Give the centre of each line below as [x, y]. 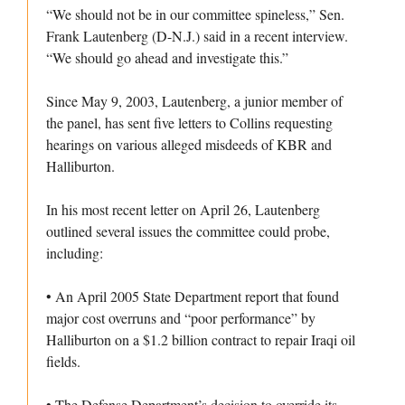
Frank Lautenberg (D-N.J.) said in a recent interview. [197, 36]
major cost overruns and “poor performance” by [181, 318]
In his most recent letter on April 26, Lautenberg [183, 210]
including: [75, 253]
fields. [63, 362]
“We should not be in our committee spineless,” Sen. [195, 14]
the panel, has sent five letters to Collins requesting [189, 123]
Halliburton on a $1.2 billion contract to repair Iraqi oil [201, 340]
